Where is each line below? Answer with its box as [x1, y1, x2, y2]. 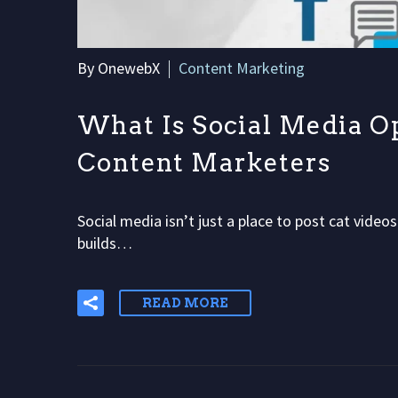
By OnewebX [77, 57, 160, 78]
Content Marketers [77, 147, 331, 179]
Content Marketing [179, 57, 305, 78]
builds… [77, 232, 132, 253]
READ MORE [142, 295, 228, 310]
